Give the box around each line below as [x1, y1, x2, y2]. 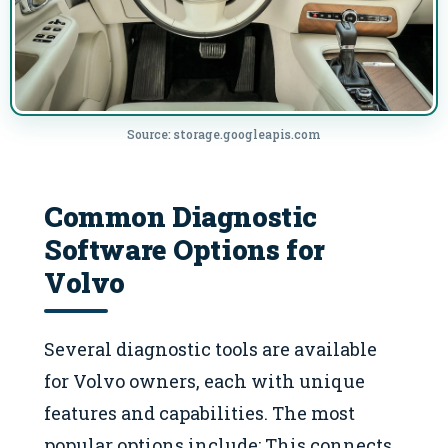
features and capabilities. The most [44, 401, 355, 426]
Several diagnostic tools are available [44, 337, 377, 362]
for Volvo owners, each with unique [44, 369, 365, 394]
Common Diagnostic [44, 197, 317, 234]
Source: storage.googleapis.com [127, 126, 321, 143]
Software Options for [44, 230, 325, 267]
